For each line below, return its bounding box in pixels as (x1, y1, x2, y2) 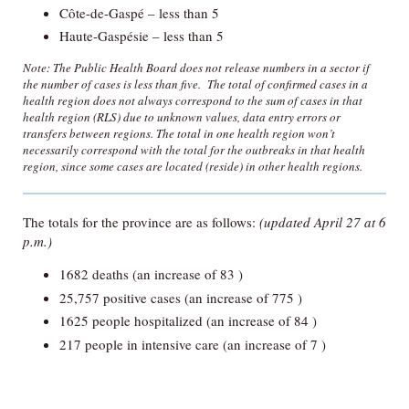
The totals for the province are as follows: (23, 213, 259, 231)
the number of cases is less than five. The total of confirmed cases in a (23, 76, 368, 92)
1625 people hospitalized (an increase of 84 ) (59, 311, 317, 330)
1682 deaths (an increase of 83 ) (59, 265, 243, 283)
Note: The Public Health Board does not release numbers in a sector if (23, 59, 370, 76)
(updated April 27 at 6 (259, 213, 386, 231)
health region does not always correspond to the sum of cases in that (23, 92, 362, 109)
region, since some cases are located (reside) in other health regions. (23, 158, 362, 174)
